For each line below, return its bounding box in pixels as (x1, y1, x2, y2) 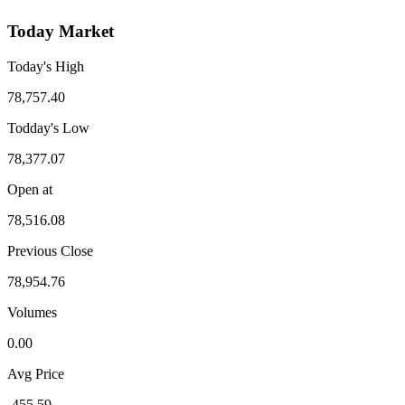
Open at (7, 181, 52, 197)
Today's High (7, 58, 84, 74)
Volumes (7, 304, 57, 320)
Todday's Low (7, 119, 89, 136)
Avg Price (7, 365, 64, 381)
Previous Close (7, 242, 93, 259)
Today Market (7, 22, 114, 42)
